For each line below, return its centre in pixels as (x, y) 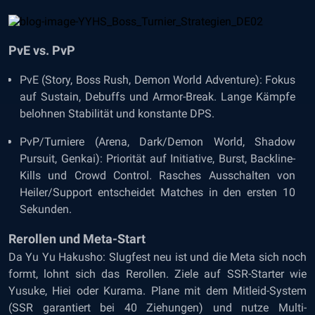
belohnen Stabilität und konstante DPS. (117, 114)
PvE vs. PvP (42, 50)
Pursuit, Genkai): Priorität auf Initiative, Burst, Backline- (157, 159)
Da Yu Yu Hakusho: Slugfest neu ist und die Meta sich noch (157, 257)
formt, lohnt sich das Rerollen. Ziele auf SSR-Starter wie (157, 274)
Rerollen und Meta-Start (77, 239)
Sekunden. (46, 209)
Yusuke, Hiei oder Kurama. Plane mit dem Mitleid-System (157, 291)
